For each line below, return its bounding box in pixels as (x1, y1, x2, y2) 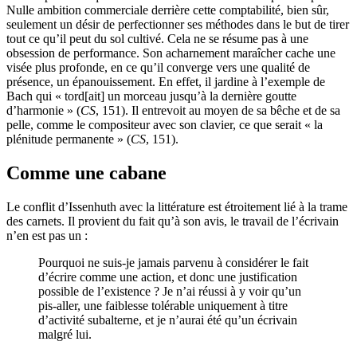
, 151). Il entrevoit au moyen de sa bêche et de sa (96, 103, 340, 117)
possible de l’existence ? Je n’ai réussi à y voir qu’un (38, 284, 301, 298)
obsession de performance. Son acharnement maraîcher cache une (6, 45, 335, 60)
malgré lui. (38, 327, 92, 341)
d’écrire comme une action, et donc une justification (38, 269, 297, 284)
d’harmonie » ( (6, 103, 80, 117)
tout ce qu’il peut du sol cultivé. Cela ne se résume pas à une (6, 31, 308, 45)
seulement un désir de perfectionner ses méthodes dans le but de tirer (6, 17, 349, 31)
